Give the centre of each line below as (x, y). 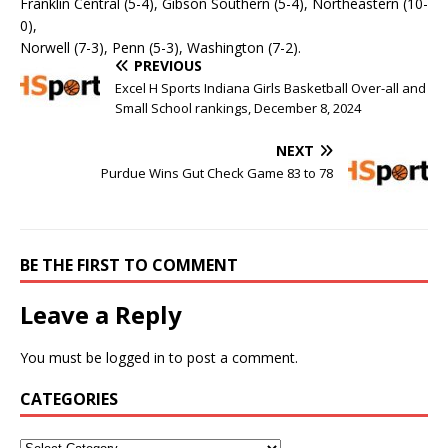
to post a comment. (231, 357)
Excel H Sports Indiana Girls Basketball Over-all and (270, 88)
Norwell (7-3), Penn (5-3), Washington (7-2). (160, 47)
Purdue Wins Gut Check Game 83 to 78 (217, 173)
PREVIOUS (168, 65)
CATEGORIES (69, 399)
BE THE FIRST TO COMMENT (129, 265)
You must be (63, 357)
